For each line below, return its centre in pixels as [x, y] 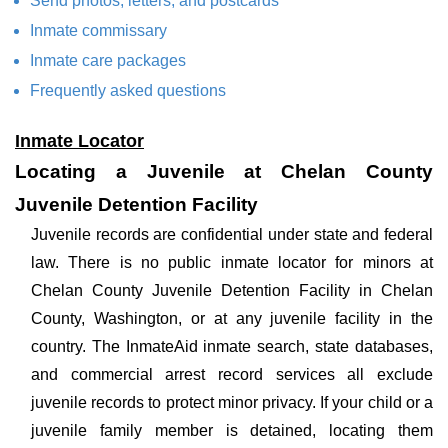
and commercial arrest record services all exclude [232, 374]
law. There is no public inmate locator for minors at [232, 262]
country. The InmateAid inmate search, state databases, [232, 346]
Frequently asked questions [128, 90]
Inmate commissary [98, 30]
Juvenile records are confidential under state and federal [232, 234]
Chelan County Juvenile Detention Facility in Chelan [232, 290]
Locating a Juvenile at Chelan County [224, 171]
